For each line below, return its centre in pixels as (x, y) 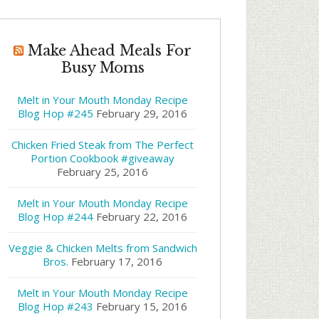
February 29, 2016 (142, 113)
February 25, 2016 (103, 172)
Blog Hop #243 (56, 306)
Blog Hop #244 (56, 216)
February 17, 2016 (117, 261)
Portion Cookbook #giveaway (103, 158)
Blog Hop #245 (56, 113)
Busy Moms (103, 68)
